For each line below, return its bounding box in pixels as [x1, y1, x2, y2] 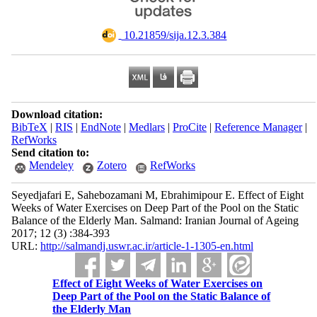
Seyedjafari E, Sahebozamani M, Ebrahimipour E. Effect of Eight [11, 189, 304, 201]
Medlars [128, 121, 165, 133]
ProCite [172, 121, 207, 133]
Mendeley [28, 159, 74, 171]
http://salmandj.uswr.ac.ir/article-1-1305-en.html [40, 240, 253, 252]
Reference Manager [214, 121, 302, 133]
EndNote [80, 121, 121, 133]
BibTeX [11, 121, 47, 133]
